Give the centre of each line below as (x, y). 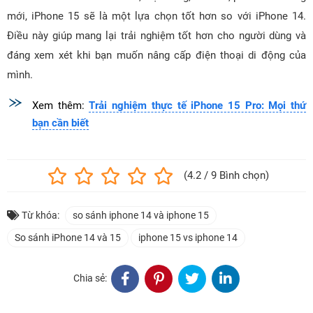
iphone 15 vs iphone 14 (188, 237)
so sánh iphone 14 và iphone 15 (141, 215)
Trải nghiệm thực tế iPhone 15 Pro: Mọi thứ (198, 105)
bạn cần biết (60, 123)
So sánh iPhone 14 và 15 (68, 237)
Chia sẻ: (90, 278)
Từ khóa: (41, 215)
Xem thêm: (61, 105)
